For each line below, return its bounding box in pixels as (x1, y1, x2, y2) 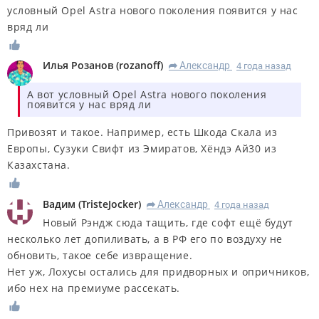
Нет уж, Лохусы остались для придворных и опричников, (7, 265, 310, 279)
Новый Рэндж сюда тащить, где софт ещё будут (43, 216, 293, 230)
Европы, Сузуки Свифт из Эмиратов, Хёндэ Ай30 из (7, 142, 277, 156)
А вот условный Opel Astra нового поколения (27, 88, 267, 102)
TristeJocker (81, 197, 138, 211)
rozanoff (119, 58, 160, 73)
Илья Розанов (43, 58, 113, 73)
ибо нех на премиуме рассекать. (7, 281, 181, 296)
